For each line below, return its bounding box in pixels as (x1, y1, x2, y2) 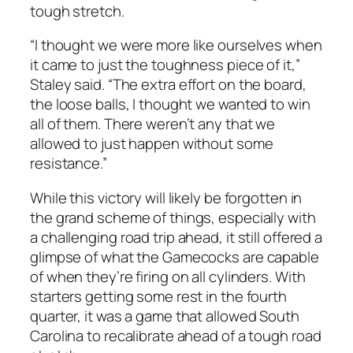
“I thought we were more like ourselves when (30, 35, 322, 56)
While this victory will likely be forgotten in (30, 187, 303, 208)
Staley (30, 74, 72, 95)
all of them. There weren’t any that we (30, 113, 276, 135)
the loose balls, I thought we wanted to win (30, 94, 310, 115)
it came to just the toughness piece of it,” (30, 54, 300, 76)
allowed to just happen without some (30, 133, 273, 154)
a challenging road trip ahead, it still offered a (30, 226, 323, 247)
